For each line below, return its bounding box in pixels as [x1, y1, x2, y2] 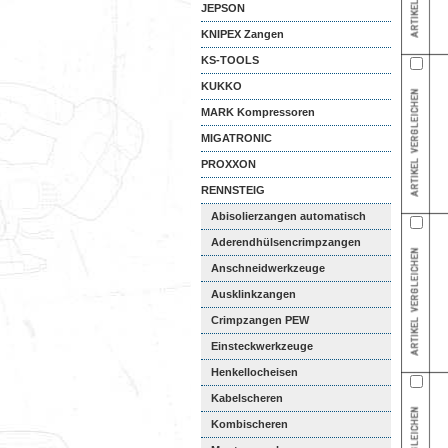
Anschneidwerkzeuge [211, 262, 325, 274]
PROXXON [201, 158, 256, 170]
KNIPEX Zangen [201, 28, 284, 40]
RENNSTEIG [201, 184, 265, 196]
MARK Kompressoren [201, 106, 315, 118]
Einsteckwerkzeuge [211, 340, 313, 352]
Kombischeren [211, 418, 288, 430]
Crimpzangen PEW [211, 314, 309, 326]
